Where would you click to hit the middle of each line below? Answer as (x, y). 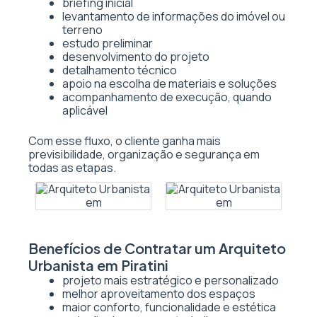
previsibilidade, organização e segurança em (144, 154)
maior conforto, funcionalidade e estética (169, 307)
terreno (82, 30)
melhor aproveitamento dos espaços (159, 294)
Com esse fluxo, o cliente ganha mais (125, 141)
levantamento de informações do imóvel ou (174, 16)
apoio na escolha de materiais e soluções (169, 83)
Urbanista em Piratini (98, 265)
